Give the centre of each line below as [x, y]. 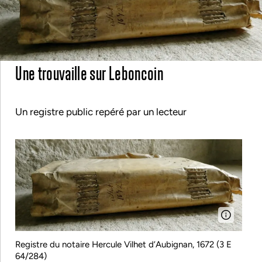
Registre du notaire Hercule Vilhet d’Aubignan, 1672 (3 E [124, 244]
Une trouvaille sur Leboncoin [89, 72]
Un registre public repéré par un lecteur [101, 112]
